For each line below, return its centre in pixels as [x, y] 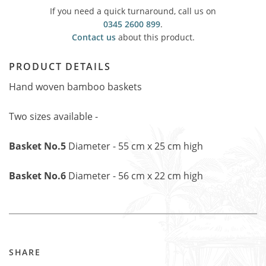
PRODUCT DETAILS [60, 66]
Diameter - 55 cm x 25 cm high [136, 146]
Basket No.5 [37, 146]
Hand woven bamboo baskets [75, 87]
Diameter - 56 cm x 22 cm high [136, 176]
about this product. [155, 37]
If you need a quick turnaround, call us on [133, 11]
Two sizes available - [53, 116]
